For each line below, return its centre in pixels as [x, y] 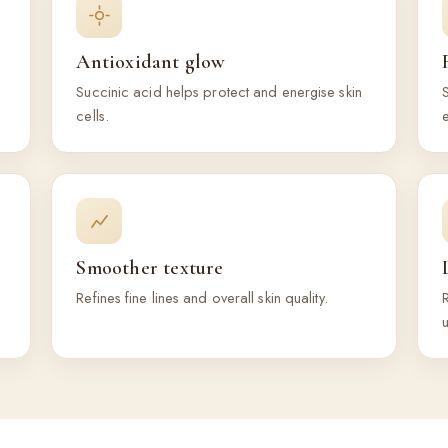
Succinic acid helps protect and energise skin [219, 91]
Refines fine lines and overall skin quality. [202, 297]
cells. [92, 115]
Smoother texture [150, 268]
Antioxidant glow [151, 62]
